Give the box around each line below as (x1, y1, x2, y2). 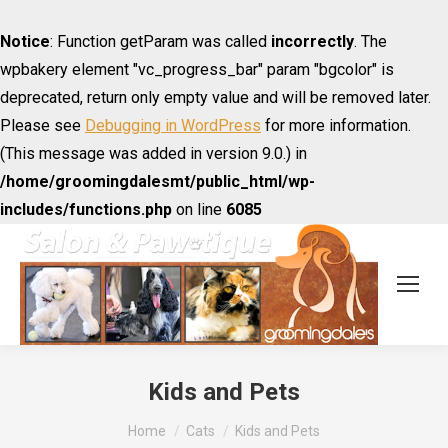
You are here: (128, 412, 217, 432)
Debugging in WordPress (85, 116, 261, 135)
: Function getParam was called (50, 32, 271, 51)
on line (172, 200, 226, 219)
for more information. (261, 116, 411, 135)
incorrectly (271, 32, 354, 51)
